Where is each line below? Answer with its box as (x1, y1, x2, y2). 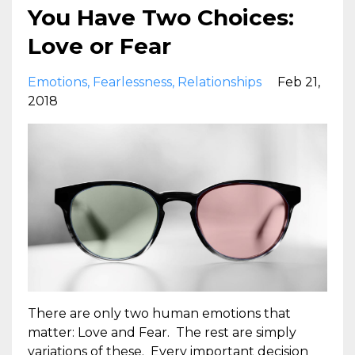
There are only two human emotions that (28, 306, 291, 322)
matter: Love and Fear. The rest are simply (28, 325, 296, 341)
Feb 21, (277, 74, 320, 90)
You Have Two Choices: (28, 3, 294, 31)
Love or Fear (28, 32, 171, 59)
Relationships (177, 74, 261, 90)
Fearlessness (93, 74, 172, 90)
